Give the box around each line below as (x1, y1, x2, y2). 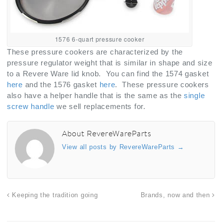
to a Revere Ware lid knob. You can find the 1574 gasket (7, 69, 209, 78)
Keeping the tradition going (9, 191, 98, 199)
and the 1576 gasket (22, 80, 100, 89)
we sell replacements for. (54, 102, 146, 111)
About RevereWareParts (62, 128, 152, 139)
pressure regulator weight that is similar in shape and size (7, 58, 213, 67)
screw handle (7, 102, 55, 111)
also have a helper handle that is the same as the (7, 91, 184, 100)
